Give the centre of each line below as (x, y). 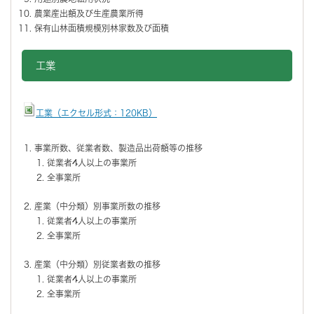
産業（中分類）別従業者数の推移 (97, 264)
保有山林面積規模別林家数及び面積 (102, 28)
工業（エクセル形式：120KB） (96, 112)
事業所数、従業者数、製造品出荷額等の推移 (118, 148)
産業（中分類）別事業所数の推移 (97, 206)
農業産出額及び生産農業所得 (89, 13)
